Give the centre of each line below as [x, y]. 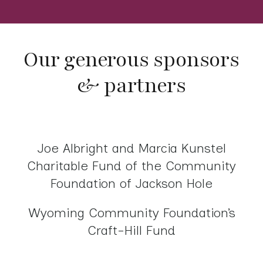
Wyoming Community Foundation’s [131, 213]
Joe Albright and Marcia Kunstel [131, 149]
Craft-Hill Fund [131, 231]
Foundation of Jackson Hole [131, 184]
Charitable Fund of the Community [131, 166]
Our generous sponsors [131, 60]
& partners [131, 86]
